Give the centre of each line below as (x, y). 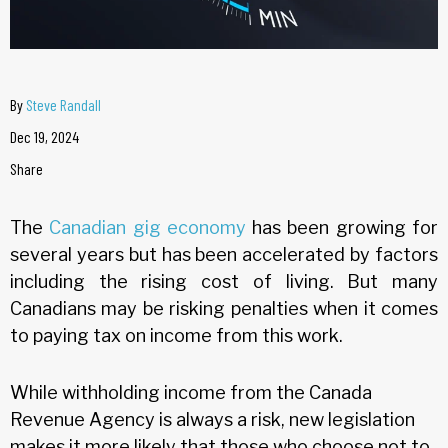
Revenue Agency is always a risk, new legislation (212, 419)
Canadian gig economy (147, 227)
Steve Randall (63, 104)
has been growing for (342, 227)
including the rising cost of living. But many (224, 281)
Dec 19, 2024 (44, 136)
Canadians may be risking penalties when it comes (224, 308)
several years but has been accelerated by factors (224, 254)
